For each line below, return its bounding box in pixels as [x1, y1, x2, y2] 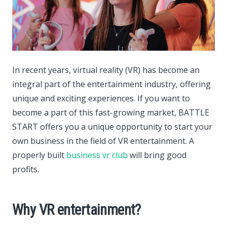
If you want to [135, 93, 190, 104]
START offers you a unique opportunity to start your [12, 121, 212, 133]
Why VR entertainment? [12, 201, 141, 219]
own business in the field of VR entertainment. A [12, 135, 194, 147]
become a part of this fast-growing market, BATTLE [12, 107, 209, 119]
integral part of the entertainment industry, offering [12, 79, 211, 90]
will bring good [128, 149, 186, 161]
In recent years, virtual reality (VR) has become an [12, 64, 200, 76]
